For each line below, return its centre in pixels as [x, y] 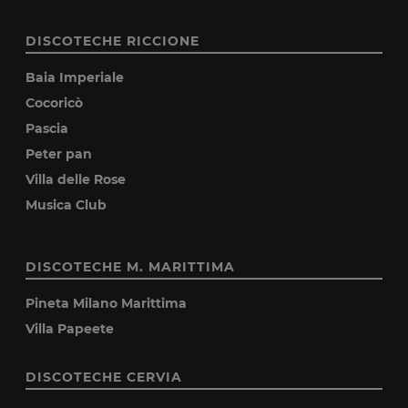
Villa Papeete [70, 328]
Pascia [47, 128]
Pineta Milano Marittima [107, 303]
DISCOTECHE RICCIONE [113, 41]
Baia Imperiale [75, 77]
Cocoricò [55, 102]
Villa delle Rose [76, 179]
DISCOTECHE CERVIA [104, 377]
